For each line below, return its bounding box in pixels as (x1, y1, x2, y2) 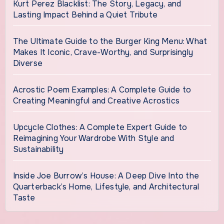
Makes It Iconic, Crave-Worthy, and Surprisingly (12, 46, 193, 57)
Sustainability (12, 143, 64, 154)
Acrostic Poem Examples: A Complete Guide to (12, 84, 191, 95)
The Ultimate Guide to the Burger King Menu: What (12, 35, 207, 46)
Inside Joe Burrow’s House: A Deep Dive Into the (12, 170, 199, 181)
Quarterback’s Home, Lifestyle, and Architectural (12, 181, 199, 192)
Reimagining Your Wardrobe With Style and (12, 132, 174, 143)
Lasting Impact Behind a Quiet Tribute (12, 9, 157, 20)
